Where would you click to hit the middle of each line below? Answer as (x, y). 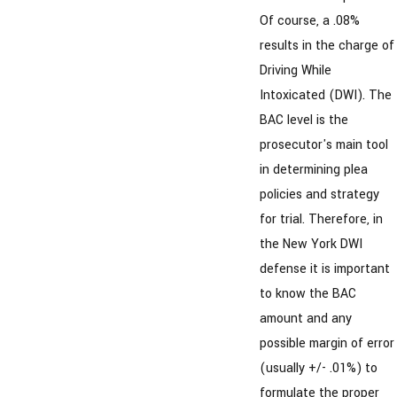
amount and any (305, 318)
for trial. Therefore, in (321, 219)
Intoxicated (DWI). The (325, 95)
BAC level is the (304, 120)
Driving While (295, 70)
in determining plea (313, 169)
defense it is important (324, 269)
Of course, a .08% (309, 20)
